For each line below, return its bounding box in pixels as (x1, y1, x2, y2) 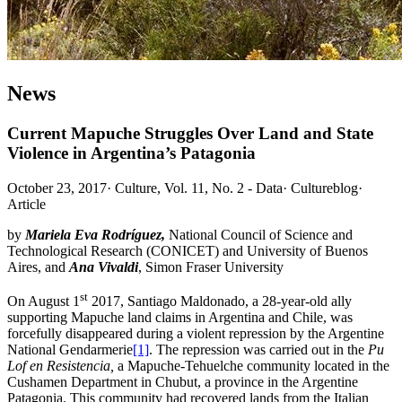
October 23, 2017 (7, 179, 107, 196)
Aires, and (7, 258, 69, 275)
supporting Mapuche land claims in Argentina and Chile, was (7, 309, 353, 325)
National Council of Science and (165, 226, 353, 242)
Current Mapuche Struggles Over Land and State (7, 123, 373, 143)
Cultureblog (291, 179, 358, 196)
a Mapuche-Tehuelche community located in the (118, 357, 389, 373)
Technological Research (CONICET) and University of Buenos (7, 242, 368, 258)
